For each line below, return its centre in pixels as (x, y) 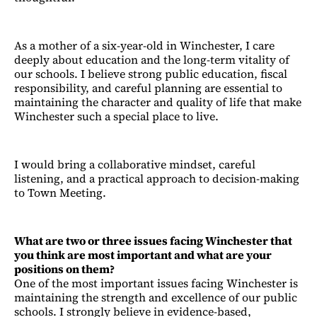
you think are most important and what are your (143, 254)
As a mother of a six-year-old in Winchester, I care (144, 45)
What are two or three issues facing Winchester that (153, 240)
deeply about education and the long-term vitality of (152, 59)
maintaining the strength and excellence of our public (156, 297)
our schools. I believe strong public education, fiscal (151, 73)
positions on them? (64, 269)
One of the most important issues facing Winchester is (156, 283)
